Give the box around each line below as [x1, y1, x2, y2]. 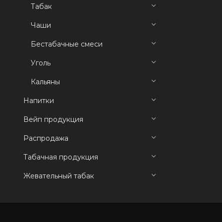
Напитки [23, 96, 54, 105]
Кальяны [31, 77, 60, 86]
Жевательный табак [23, 171, 94, 180]
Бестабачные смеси [31, 40, 103, 49]
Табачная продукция [23, 153, 98, 162]
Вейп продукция [23, 115, 83, 124]
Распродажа [23, 134, 68, 143]
